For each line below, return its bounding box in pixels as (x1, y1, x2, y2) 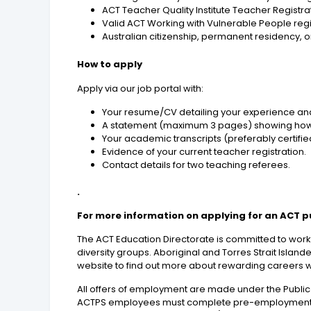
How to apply (77, 58, 143, 72)
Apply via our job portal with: (77, 82, 204, 96)
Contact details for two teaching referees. (102, 158, 291, 172)
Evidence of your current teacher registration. (102, 145, 307, 159)
